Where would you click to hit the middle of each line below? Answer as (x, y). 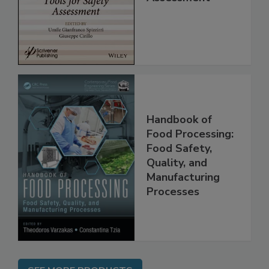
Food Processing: (190, 159)
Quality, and (177, 188)
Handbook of (179, 144)
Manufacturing (183, 202)
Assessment (178, 23)
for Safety (173, 9)
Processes (173, 216)
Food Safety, (179, 173)
